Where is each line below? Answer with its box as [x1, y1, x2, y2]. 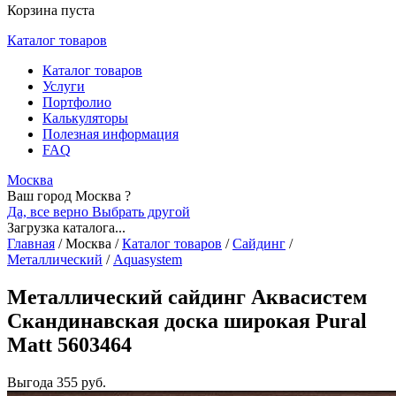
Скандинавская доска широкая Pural [7, 308, 367, 332]
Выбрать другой [92, 204, 190, 219]
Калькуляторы [42, 110, 128, 126]
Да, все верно [7, 204, 92, 219]
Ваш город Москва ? [7, 188, 131, 203]
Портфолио [42, 95, 111, 110]
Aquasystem [113, 252, 182, 267]
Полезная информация [42, 126, 179, 141]
